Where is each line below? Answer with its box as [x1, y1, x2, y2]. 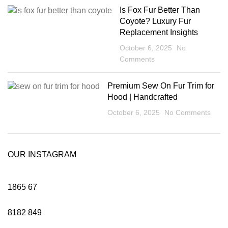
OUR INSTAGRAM [8, 150, 76, 159]
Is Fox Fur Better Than [120, 6, 200, 15]
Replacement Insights [120, 28, 198, 37]
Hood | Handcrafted [107, 93, 178, 102]
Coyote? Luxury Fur [120, 17, 191, 26]
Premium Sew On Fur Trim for [107, 81, 214, 91]
